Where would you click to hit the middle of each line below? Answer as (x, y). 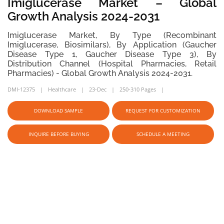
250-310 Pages (138, 89)
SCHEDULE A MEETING (163, 134)
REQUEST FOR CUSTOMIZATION (163, 110)
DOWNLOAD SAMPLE (58, 110)
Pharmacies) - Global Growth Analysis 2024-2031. (100, 73)
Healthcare (62, 89)
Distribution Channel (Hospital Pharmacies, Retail (112, 64)
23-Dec (98, 89)
